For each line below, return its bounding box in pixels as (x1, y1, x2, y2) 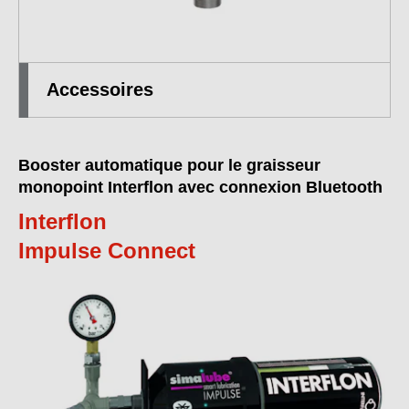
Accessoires (47, 79, 153, 100)
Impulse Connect (18, 238, 195, 263)
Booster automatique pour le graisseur (18, 156, 320, 174)
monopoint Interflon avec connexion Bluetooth (18, 178, 383, 196)
